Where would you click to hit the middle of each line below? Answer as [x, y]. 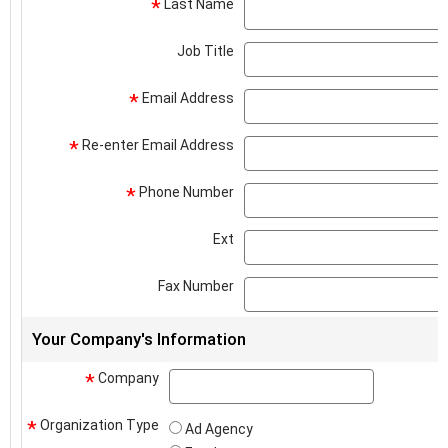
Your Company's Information [139, 338]
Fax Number [196, 285]
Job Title [205, 50]
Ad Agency [219, 428]
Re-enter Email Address [156, 144]
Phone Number [185, 191]
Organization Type [98, 424]
